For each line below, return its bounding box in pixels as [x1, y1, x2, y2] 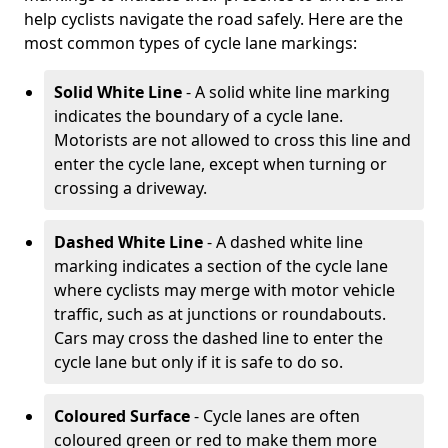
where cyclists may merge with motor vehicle [54, 279, 395, 301]
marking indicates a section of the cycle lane [54, 255, 388, 277]
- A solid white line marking [182, 81, 390, 103]
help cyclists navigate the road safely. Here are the [24, 8, 403, 30]
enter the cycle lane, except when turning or [54, 153, 387, 175]
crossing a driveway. [54, 177, 207, 199]
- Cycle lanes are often [190, 405, 360, 427]
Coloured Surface [54, 405, 190, 427]
